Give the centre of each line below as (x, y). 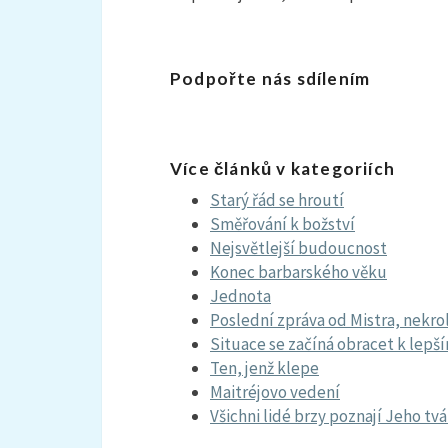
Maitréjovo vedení (275, 392)
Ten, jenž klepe (264, 368)
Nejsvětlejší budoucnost (298, 248)
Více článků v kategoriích (282, 168)
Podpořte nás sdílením (270, 78)
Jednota (240, 296)
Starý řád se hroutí (277, 200)
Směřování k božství (282, 224)
